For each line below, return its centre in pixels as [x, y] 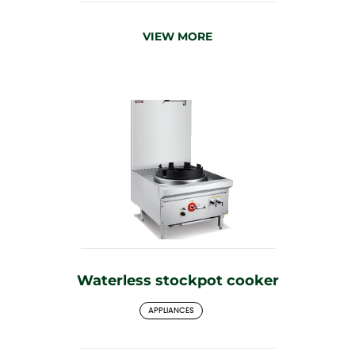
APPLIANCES [171, 310]
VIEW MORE [177, 36]
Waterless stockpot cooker [177, 280]
